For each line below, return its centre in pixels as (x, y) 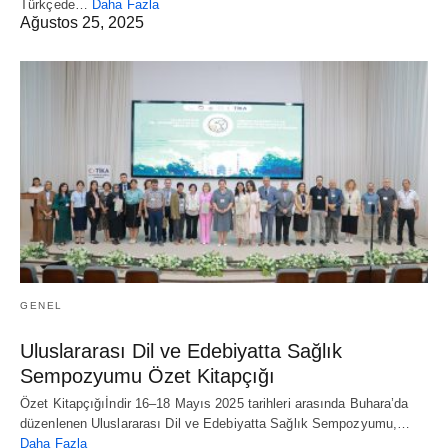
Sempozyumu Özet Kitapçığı (147, 375)
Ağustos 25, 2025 (82, 22)
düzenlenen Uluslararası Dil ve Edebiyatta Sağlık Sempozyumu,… (215, 423)
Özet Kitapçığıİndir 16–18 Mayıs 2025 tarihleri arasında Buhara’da (214, 403)
